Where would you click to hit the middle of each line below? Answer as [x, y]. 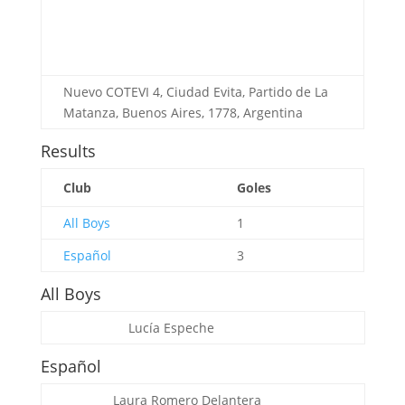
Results [68, 151]
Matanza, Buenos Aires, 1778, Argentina [183, 113]
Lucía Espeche [171, 328]
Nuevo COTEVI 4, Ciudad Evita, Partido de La [195, 92]
